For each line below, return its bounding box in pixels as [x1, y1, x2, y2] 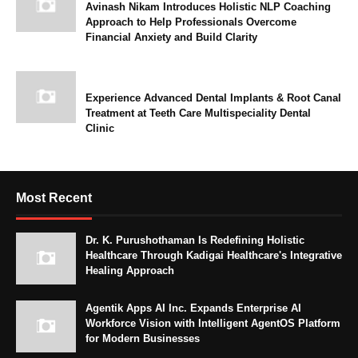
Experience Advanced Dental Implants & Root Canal [86, 92, 341, 105]
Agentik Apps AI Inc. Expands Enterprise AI [86, 302, 301, 315]
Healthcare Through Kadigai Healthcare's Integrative [86, 249, 342, 262]
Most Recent [16, 191, 92, 205]
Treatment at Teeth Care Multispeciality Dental [86, 107, 311, 120]
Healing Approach [86, 265, 174, 277]
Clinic [86, 122, 114, 135]
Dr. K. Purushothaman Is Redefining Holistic [86, 234, 304, 247]
